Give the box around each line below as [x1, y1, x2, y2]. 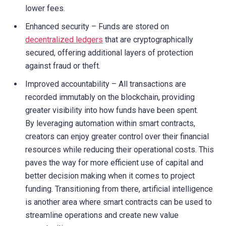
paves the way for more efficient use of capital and [25, 157, 203, 167]
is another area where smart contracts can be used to [25, 197, 212, 207]
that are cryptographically [103, 34, 193, 44]
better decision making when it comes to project [25, 171, 195, 181]
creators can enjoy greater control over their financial [25, 131, 209, 141]
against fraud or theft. [25, 61, 100, 71]
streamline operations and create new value [25, 210, 179, 220]
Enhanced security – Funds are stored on [25, 21, 169, 31]
